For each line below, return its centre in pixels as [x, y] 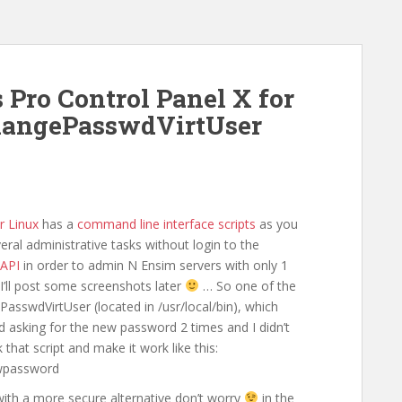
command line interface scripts [166, 224]
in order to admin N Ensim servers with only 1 [154, 265]
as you [277, 224]
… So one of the [247, 286]
